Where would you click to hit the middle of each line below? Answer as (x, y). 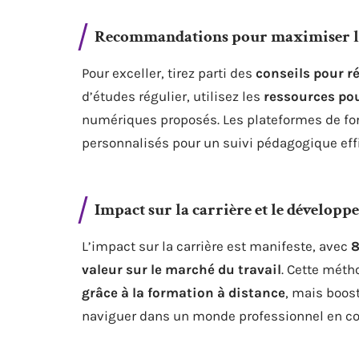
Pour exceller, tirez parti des (169, 73)
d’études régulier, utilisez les (173, 96)
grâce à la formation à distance (184, 292)
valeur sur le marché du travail (182, 269)
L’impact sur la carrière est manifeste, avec (216, 246)
